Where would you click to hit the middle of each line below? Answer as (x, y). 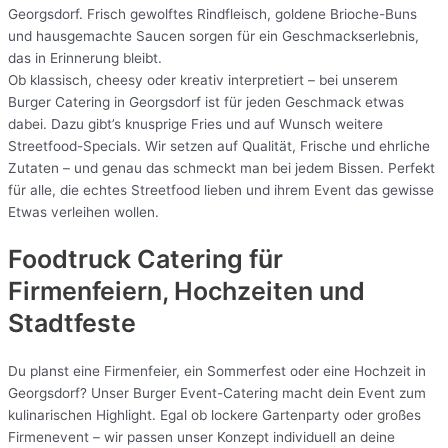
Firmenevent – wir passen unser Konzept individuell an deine (201, 437)
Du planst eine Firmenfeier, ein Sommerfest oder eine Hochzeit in (217, 371)
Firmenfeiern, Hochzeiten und (186, 291)
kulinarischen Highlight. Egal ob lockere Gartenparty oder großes (214, 415)
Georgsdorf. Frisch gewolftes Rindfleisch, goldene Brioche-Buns (212, 13)
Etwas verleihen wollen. (83, 211)
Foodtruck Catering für (145, 259)
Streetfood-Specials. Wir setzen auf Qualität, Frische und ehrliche (219, 145)
